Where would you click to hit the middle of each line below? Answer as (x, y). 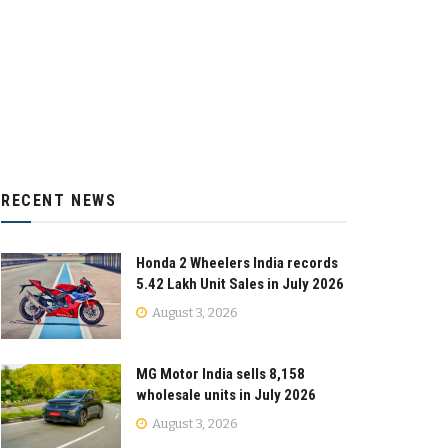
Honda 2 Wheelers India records (237, 263)
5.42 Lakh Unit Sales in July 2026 (240, 284)
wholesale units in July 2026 (226, 394)
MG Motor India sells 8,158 (220, 373)
